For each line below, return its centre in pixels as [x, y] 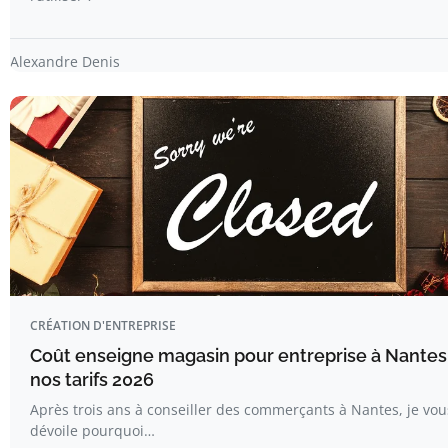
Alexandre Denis [65, 61]
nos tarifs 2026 [92, 379]
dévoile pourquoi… [92, 430]
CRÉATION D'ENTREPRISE [103, 325]
